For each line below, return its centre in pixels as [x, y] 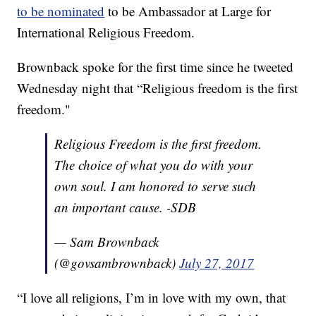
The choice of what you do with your [154, 165]
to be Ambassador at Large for [188, 11]
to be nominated [61, 11]
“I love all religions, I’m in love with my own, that [152, 298]
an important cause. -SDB [126, 207]
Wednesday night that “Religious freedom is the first [158, 88]
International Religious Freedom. [106, 32]
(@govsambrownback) [117, 263]
